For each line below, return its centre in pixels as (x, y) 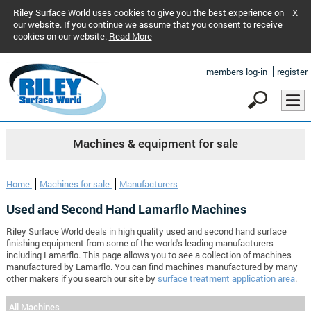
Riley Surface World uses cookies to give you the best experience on (148, 12)
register (292, 72)
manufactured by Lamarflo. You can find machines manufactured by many (152, 267)
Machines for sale (75, 184)
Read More (130, 36)
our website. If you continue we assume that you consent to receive (148, 24)
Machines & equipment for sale (155, 144)
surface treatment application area (226, 279)
